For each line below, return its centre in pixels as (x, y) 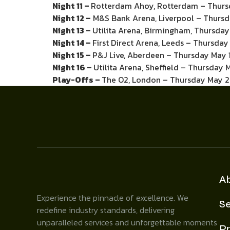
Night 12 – (72, 18)
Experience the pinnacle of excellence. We (113, 198)
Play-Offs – (77, 80)
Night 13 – (72, 30)
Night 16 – (73, 67)
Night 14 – (72, 43)
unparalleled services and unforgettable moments (127, 222)
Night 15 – (72, 55)
